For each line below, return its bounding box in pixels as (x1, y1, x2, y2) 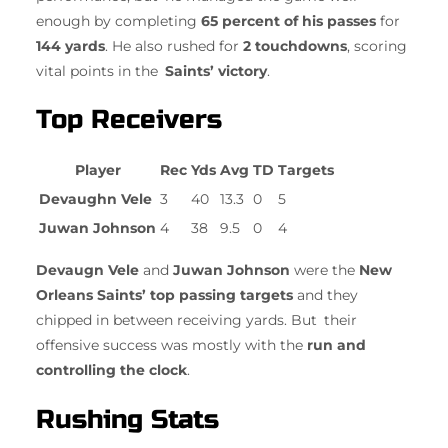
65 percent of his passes (201, 11, 376, 30)
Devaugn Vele (36, 261, 139, 280)
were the (290, 261, 359, 280)
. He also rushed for (105, 36, 243, 55)
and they (293, 286, 365, 305)
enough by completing (36, 11, 201, 30)
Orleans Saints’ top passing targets (36, 286, 293, 305)
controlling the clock (36, 361, 187, 380)
